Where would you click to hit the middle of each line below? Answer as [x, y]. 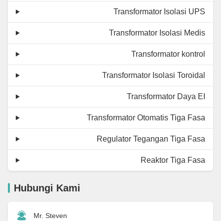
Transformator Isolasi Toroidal [154, 75]
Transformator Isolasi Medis [157, 33]
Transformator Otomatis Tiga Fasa [146, 117]
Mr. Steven [50, 215]
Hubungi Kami [47, 188]
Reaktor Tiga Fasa [173, 160]
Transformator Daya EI [166, 96]
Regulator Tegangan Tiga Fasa [151, 139]
